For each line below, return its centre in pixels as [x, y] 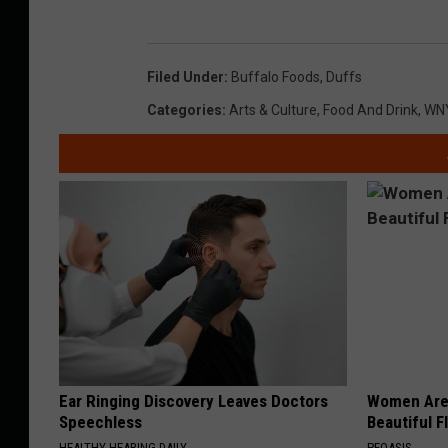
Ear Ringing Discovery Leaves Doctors [193, 400]
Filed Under [185, 76]
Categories [184, 109]
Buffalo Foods [275, 76]
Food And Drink [370, 109]
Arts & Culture [273, 109]
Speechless [100, 421]
